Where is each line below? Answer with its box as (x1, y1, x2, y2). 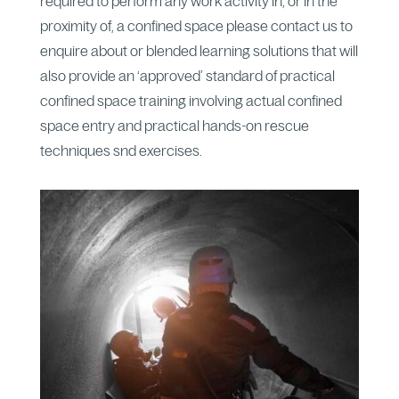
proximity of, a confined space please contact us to (39, 17, 353, 34)
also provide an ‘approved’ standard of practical (39, 67, 335, 84)
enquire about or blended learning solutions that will (39, 42, 358, 59)
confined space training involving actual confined (39, 92, 342, 109)
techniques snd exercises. (39, 142, 202, 159)
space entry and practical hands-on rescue (39, 117, 309, 134)
